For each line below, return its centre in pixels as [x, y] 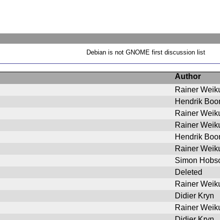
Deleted [189, 172]
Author [188, 76]
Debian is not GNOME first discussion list [146, 52]
